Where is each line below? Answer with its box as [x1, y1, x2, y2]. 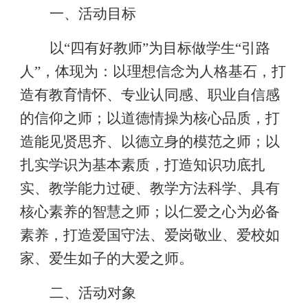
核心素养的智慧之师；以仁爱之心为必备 [19, 203, 280, 220]
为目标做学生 [148, 40, 235, 56]
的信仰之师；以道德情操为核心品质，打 [19, 110, 280, 126]
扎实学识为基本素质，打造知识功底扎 [19, 157, 265, 173]
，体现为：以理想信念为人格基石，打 [40, 63, 286, 80]
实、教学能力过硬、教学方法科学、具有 [19, 180, 280, 197]
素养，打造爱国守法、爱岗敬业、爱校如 [19, 227, 280, 243]
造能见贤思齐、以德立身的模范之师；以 [19, 133, 280, 150]
